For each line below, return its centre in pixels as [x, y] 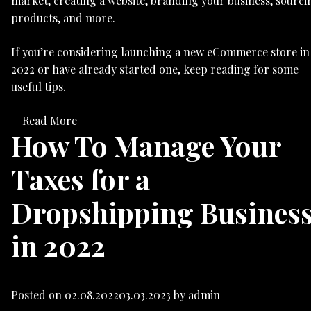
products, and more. [63, 18]
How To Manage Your [146, 146]
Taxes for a [81, 179]
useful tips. [39, 87]
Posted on [38, 294]
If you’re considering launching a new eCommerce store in [160, 52]
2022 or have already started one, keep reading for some [155, 69]
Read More [50, 121]
